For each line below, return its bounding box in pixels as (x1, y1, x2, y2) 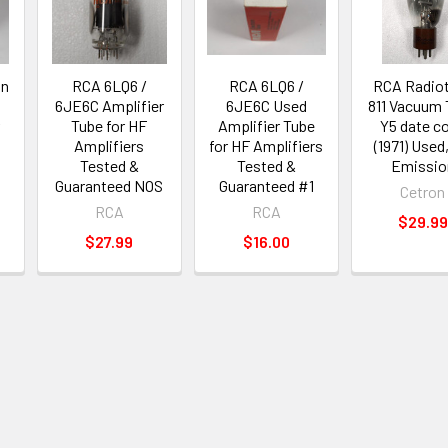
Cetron (400, 182, 446, 202)
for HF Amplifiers (209, 136, 324, 156)
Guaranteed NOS (55, 176, 164, 196)
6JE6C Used (225, 96, 307, 116)
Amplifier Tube (217, 116, 315, 136)
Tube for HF (71, 116, 148, 136)
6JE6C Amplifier (54, 96, 164, 116)
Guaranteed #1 (218, 176, 314, 196)
